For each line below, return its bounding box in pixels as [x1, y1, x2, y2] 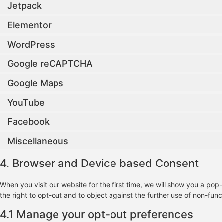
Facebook [7, 116, 50, 127]
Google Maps [7, 77, 63, 88]
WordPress [7, 39, 55, 50]
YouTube [7, 97, 45, 108]
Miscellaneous [7, 135, 68, 146]
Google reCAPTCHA [7, 58, 93, 69]
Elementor [7, 19, 52, 30]
